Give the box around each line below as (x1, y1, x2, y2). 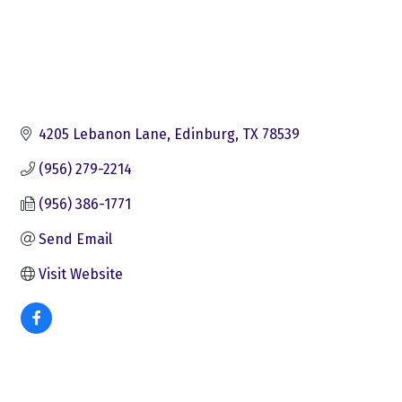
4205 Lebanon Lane (39, 125, 167, 143)
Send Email (39, 230, 112, 248)
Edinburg (174, 125, 235, 143)
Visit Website (39, 265, 123, 283)
